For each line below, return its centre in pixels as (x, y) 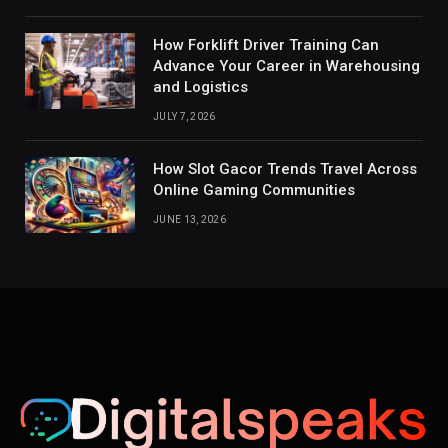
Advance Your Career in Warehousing (286, 66)
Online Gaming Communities (254, 190)
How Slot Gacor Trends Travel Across (285, 169)
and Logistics (200, 87)
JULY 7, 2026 (184, 117)
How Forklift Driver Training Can (266, 45)
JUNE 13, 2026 (189, 220)
